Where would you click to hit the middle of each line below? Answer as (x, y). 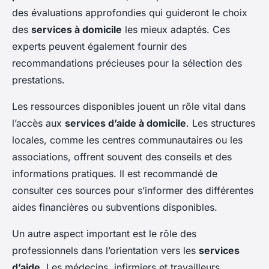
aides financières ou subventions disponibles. (115, 207)
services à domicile (77, 29)
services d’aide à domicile (125, 123)
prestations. (38, 80)
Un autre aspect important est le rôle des (104, 233)
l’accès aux (38, 123)
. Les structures (221, 123)
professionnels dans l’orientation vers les (105, 250)
